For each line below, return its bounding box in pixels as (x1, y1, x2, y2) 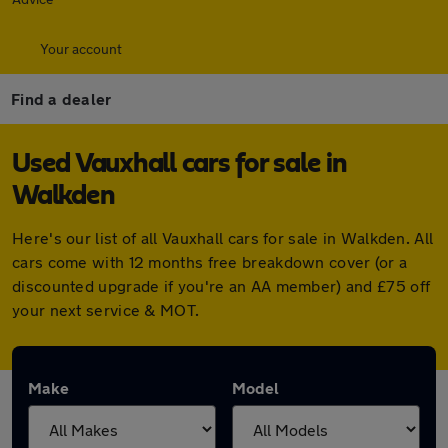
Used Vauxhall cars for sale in (12, 150, 347, 178)
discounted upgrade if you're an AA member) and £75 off (12, 276, 431, 295)
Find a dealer (11, 89, 112, 108)
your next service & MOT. (12, 300, 200, 319)
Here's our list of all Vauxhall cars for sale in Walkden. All (12, 228, 434, 247)
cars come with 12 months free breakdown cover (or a (12, 252, 408, 271)
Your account (40, 40, 122, 57)
